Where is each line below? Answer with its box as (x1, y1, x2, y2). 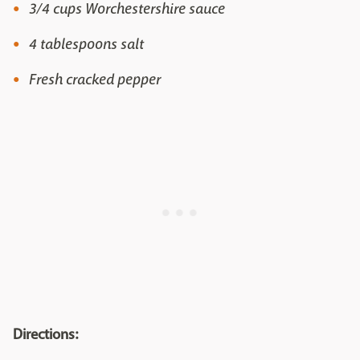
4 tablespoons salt (29, 34, 144, 54)
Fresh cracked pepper (29, 69, 161, 89)
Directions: (13, 325, 78, 344)
